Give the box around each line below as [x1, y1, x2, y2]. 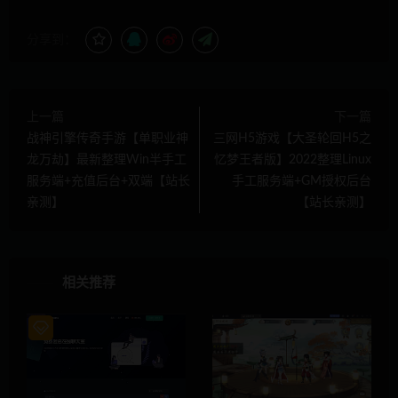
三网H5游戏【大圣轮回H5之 [213, 132, 371, 146]
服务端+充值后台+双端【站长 [27, 175, 190, 188]
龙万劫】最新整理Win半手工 [27, 154, 187, 167]
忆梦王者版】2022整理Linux [214, 154, 371, 167]
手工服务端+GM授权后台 [232, 175, 371, 188]
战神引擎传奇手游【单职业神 [27, 132, 188, 146]
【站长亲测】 [297, 196, 371, 210]
